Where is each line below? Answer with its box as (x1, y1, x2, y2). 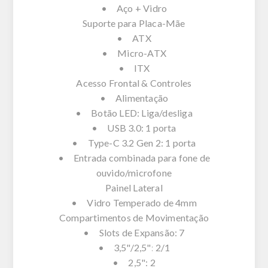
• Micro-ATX (102, 47, 166, 59)
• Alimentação (99, 92, 169, 103)
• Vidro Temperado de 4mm (71, 196, 197, 208)
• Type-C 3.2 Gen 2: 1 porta (72, 136, 196, 148)
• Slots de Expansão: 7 (83, 226, 185, 238)
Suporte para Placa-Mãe (83, 17, 185, 29)
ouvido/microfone (96, 166, 172, 178)
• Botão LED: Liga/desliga (75, 106, 193, 118)
